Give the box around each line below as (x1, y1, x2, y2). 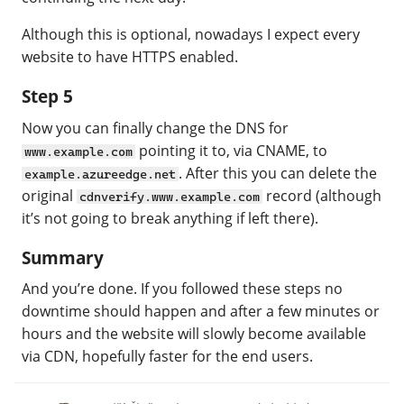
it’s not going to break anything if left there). (22, 207, 318, 228)
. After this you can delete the (179, 162, 378, 183)
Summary (22, 244, 104, 270)
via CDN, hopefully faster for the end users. (22, 346, 313, 367)
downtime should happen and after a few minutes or (22, 301, 380, 322)
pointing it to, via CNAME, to (135, 140, 328, 161)
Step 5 (22, 83, 73, 108)
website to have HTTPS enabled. (22, 46, 238, 67)
